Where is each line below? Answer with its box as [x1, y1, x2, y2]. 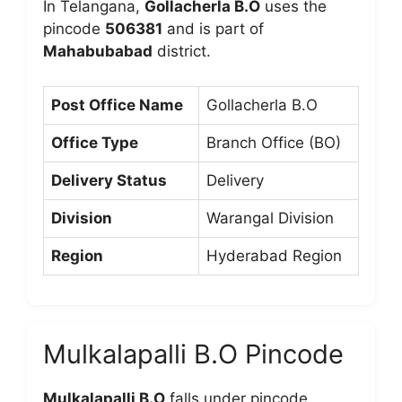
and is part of [162, 20, 264, 38]
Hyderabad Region [206, 246, 342, 265]
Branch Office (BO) [206, 133, 341, 152]
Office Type [51, 133, 138, 152]
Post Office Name [51, 95, 183, 114]
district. [153, 42, 211, 60]
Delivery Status [51, 170, 167, 189]
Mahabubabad [43, 42, 153, 60]
